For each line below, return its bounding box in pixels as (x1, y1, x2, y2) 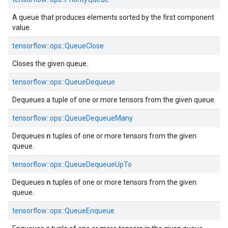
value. (12, 23, 31, 32)
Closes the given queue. (12, 60, 88, 68)
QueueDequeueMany (65, 114, 133, 122)
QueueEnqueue (65, 207, 115, 215)
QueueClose (65, 42, 104, 50)
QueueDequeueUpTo (65, 160, 132, 168)
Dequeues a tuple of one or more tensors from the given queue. (12, 96, 216, 104)
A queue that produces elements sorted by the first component (12, 13, 214, 21)
